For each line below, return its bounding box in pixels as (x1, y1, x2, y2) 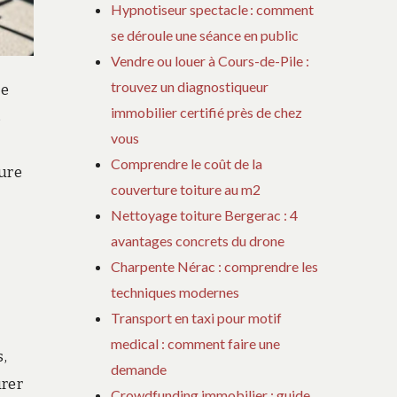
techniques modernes (111, 284, 240, 301)
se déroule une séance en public (111, 27, 300, 44)
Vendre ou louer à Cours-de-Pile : (111, 52, 310, 70)
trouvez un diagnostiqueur (111, 78, 269, 96)
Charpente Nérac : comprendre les (111, 258, 319, 276)
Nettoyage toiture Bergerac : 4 (111, 206, 299, 224)
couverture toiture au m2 (111, 181, 261, 198)
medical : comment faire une (111, 335, 281, 353)
